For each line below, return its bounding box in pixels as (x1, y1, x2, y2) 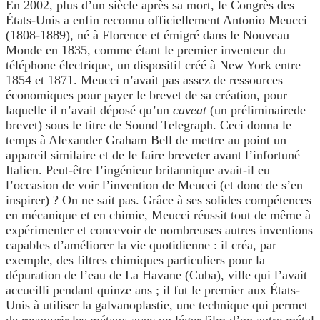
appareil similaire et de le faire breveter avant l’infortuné (6, 148, 300, 163)
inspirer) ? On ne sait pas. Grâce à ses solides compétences (6, 193, 311, 208)
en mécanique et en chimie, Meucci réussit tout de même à (6, 208, 311, 223)
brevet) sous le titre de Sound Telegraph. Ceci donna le (6, 118, 291, 133)
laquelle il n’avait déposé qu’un (6, 103, 173, 118)
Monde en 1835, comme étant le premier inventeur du (6, 43, 286, 58)
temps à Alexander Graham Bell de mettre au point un (6, 133, 286, 148)
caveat (173, 103, 210, 118)
